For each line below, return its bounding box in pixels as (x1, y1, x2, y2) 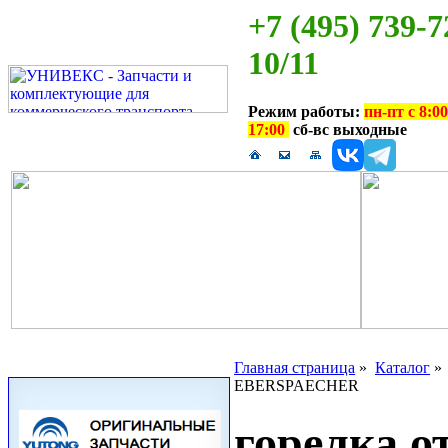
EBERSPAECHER (234, 377, 359, 394)
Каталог (375, 359, 430, 376)
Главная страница (234, 359, 355, 376)
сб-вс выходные (289, 121, 407, 139)
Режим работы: (248, 103, 364, 121)
